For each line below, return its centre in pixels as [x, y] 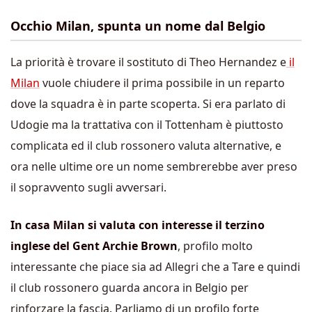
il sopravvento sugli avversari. [88, 187]
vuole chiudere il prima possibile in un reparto [162, 83]
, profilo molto [215, 246]
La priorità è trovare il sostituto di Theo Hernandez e [148, 62]
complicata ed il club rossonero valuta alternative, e [146, 146]
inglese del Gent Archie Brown [94, 246]
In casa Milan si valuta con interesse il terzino [138, 225]
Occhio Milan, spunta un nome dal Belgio [138, 26]
